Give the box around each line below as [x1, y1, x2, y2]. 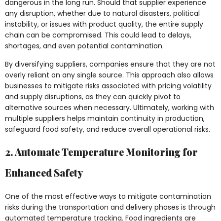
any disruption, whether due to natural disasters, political [5, 8, 200, 19]
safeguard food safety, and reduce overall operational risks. [5, 124, 210, 134]
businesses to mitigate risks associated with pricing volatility [5, 80, 212, 91]
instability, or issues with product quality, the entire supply [5, 19, 203, 30]
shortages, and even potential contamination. [5, 41, 164, 51]
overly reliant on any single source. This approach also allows [5, 70, 214, 80]
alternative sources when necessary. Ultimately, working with [5, 102, 214, 112]
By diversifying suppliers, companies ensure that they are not [5, 59, 216, 69]
